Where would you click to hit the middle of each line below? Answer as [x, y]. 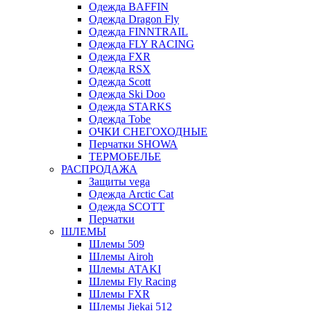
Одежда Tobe [120, 119]
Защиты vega [119, 181]
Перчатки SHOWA [133, 144]
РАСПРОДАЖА [99, 169]
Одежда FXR [120, 56]
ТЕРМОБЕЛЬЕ [125, 156]
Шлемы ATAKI [125, 269]
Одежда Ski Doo [127, 94]
